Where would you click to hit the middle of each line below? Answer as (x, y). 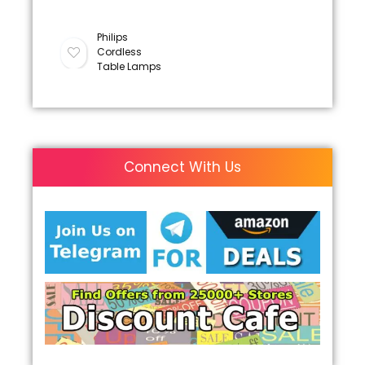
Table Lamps (129, 67)
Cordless (119, 52)
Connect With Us (182, 167)
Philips (112, 37)
